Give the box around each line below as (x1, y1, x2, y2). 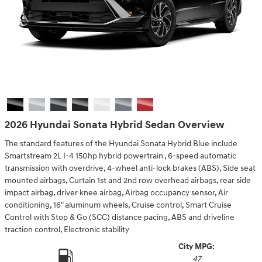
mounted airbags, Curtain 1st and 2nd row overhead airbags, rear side (5, 175, 251, 185)
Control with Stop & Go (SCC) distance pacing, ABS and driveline (5, 212, 235, 222)
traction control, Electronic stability (5, 225, 129, 235)
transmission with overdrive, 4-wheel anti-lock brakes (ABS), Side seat (5, 163, 256, 173)
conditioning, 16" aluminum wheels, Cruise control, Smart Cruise (5, 200, 232, 210)
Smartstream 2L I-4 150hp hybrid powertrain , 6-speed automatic (5, 151, 236, 161)
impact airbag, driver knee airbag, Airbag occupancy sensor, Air (5, 188, 228, 198)
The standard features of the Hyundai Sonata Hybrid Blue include (5, 139, 237, 149)
